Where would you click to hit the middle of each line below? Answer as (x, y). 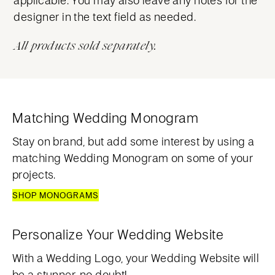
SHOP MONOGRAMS (56, 195)
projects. (34, 174)
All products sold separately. (85, 45)
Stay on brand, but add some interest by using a (134, 141)
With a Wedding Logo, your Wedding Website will (136, 258)
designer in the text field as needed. (105, 16)
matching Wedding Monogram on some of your (133, 157)
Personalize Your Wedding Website (118, 234)
